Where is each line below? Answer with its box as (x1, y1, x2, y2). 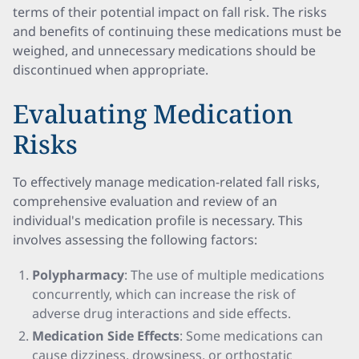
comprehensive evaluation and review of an (13, 192, 277, 210)
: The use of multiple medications (124, 266, 325, 284)
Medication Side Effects (32, 327, 179, 345)
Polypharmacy (32, 266, 124, 284)
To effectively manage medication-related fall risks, (13, 173, 320, 191)
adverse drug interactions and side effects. (32, 305, 291, 322)
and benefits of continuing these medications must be (13, 22, 341, 40)
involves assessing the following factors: (13, 231, 257, 248)
